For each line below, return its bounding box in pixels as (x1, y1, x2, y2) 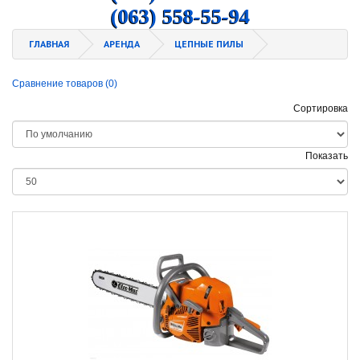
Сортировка (293, 103, 348, 115)
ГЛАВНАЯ (29, 38, 69, 51)
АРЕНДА (104, 38, 140, 51)
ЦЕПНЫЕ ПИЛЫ (174, 38, 243, 51)
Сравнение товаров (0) (12, 78, 117, 90)
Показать (305, 150, 348, 162)
